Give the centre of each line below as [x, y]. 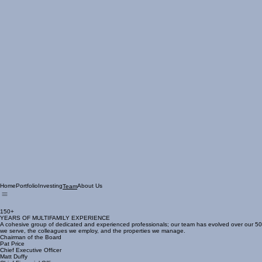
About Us [90, 197]
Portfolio [27, 197]
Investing [50, 197]
